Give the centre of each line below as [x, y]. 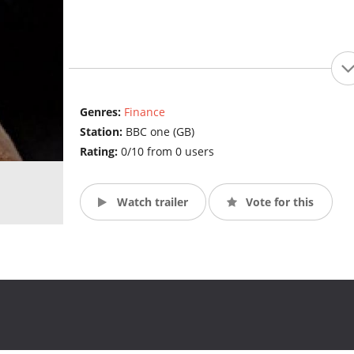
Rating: [100, 152]
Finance [144, 112]
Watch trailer [151, 201]
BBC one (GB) [160, 132]
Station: [102, 132]
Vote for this [279, 201]
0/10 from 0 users [167, 152]
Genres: [102, 112]
